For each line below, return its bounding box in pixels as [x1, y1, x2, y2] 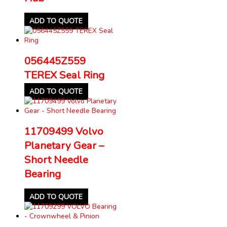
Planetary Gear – [24, 138, 104, 153]
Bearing [24, 166, 61, 181]
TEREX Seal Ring [24, 67, 104, 82]
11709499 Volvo [24, 124, 103, 138]
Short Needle [24, 152, 88, 167]
